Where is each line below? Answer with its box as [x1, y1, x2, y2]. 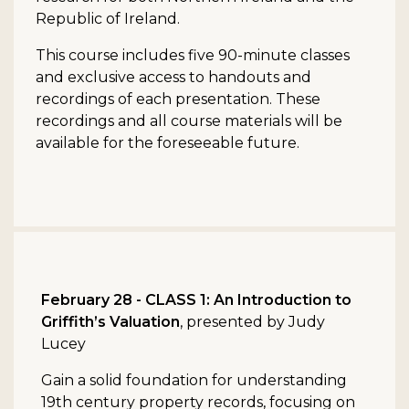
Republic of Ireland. [36, 10, 180, 28]
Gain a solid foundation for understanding [41, 372, 347, 390]
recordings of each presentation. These [36, 90, 320, 109]
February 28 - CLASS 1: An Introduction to [41, 291, 351, 309]
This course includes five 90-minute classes [36, 47, 350, 65]
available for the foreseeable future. [36, 134, 299, 152]
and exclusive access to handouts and [36, 68, 311, 87]
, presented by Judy [180, 313, 325, 331]
